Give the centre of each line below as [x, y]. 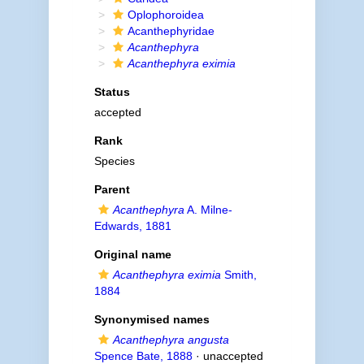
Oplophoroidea [165, 15]
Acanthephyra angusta [171, 340]
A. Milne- [208, 210]
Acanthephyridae [171, 31]
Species [114, 161]
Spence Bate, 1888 [143, 356]
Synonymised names [152, 319]
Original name [132, 254]
